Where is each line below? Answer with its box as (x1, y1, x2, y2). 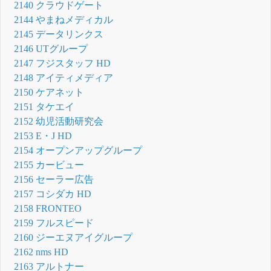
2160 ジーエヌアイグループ (14, 232, 133, 243)
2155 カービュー (14, 159, 85, 170)
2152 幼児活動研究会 (14, 116, 104, 126)
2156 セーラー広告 (14, 174, 94, 184)
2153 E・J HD (14, 130, 73, 141)
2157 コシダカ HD (14, 188, 92, 199)
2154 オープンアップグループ (14, 145, 143, 155)
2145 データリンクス (14, 28, 104, 39)
